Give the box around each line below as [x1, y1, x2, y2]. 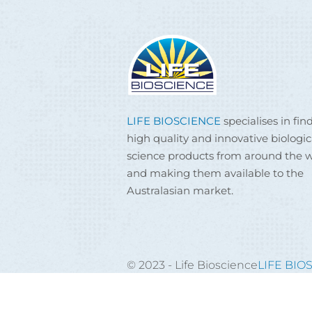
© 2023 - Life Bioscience [127, 258, 258, 272]
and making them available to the [127, 166, 304, 180]
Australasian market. [127, 184, 233, 197]
